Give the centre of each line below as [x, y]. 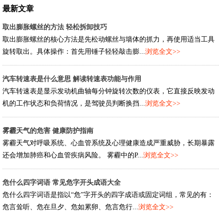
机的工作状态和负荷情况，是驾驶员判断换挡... [74, 103]
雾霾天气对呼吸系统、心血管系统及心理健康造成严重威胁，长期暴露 [109, 143]
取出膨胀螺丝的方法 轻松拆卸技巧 [55, 27]
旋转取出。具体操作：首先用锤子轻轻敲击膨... [74, 52]
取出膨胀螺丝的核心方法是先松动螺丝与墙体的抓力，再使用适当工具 [109, 39]
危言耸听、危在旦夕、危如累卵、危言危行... [70, 207]
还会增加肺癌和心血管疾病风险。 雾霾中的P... [73, 155]
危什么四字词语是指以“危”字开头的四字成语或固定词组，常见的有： [108, 195]
